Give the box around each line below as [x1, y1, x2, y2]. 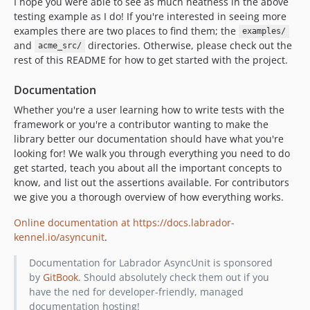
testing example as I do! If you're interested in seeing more [14, 9, 286, 23]
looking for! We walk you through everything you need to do [14, 146, 290, 160]
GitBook [42, 270, 78, 284]
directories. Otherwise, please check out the [84, 38, 292, 52]
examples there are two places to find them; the [14, 24, 239, 37]
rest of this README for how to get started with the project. [14, 53, 288, 66]
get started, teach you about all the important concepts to [14, 161, 282, 174]
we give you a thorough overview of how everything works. [14, 190, 284, 203]
